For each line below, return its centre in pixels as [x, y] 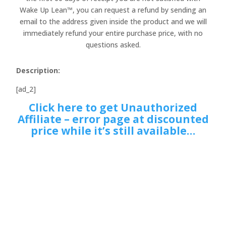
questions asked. [113, 45]
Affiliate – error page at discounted [113, 119]
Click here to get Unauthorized [113, 107]
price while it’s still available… [113, 131]
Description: [38, 70]
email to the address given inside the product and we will [113, 21]
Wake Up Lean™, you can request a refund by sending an [113, 10]
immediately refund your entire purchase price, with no [113, 33]
